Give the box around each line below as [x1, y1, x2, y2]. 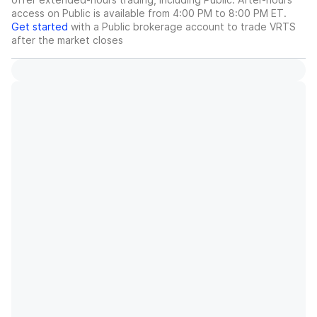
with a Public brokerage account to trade [68, 21, 270, 33]
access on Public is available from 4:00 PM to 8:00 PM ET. [11, 7, 287, 20]
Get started [11, 21, 68, 33]
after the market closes [11, 34, 123, 47]
